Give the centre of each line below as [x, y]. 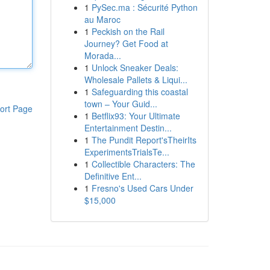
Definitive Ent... [113, 176]
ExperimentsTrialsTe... [127, 152]
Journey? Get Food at [126, 43]
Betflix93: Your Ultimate [136, 116]
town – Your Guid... [121, 104]
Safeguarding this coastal [140, 92]
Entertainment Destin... [128, 128]
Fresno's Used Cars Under [142, 188]
